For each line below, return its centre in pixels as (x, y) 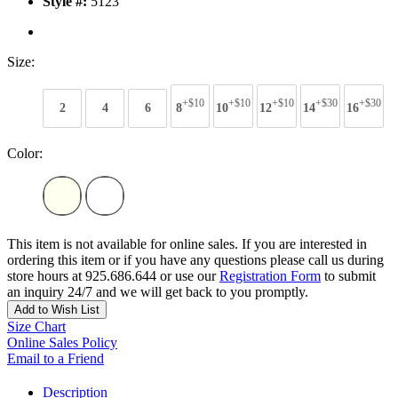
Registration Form (270, 275)
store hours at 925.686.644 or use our (113, 275)
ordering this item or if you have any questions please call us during (195, 259)
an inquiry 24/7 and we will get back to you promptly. (158, 291)
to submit (348, 275)
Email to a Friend (56, 358)
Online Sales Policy (62, 342)
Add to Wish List (57, 309)
